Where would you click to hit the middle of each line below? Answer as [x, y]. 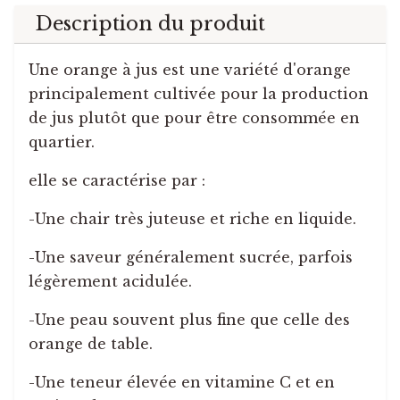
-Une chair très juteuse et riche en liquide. [192, 219]
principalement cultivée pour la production [199, 94]
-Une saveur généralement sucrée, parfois [191, 258]
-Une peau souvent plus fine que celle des [189, 320]
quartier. [62, 142]
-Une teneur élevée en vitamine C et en [182, 383]
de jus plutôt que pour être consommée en [194, 118]
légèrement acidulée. [110, 282]
